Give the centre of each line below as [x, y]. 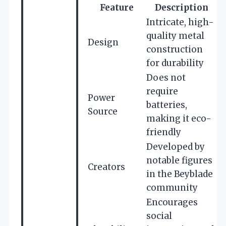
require [162, 91]
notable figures [179, 160]
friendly [164, 132]
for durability [175, 63]
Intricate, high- [180, 22]
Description [182, 7]
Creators [106, 167]
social [159, 216]
